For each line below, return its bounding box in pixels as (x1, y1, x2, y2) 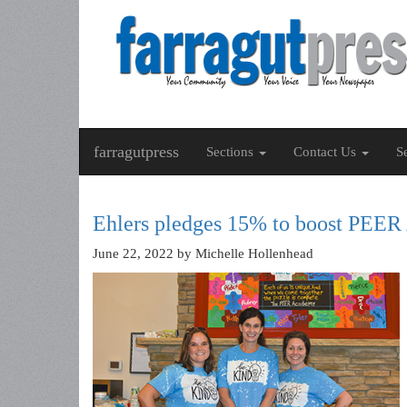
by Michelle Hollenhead (174, 246, 313, 261)
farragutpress (94, 143, 179, 161)
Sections (206, 144, 257, 159)
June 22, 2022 (93, 246, 174, 261)
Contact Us (293, 144, 360, 159)
